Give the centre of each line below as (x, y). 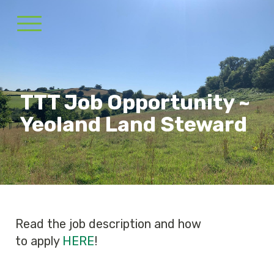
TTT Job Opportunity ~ (135, 102)
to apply (39, 241)
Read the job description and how (108, 224)
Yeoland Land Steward (134, 124)
